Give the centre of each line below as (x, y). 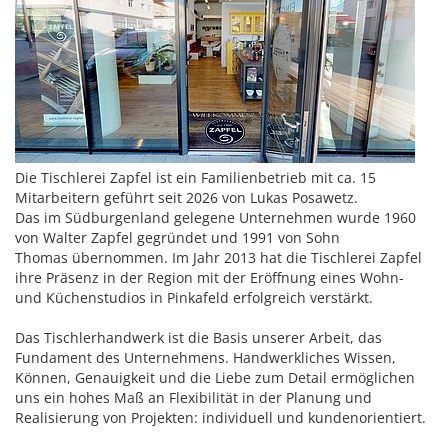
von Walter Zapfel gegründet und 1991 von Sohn (177, 238)
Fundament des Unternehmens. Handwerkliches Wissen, (205, 358)
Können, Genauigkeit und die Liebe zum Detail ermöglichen (215, 378)
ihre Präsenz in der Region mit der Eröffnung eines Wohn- (209, 278)
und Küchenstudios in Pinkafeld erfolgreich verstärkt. (194, 298)
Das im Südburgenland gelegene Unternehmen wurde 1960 (215, 218)
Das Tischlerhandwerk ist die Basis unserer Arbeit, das (198, 338)
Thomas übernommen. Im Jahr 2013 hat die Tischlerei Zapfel (218, 258)
